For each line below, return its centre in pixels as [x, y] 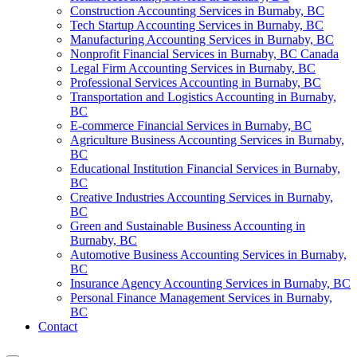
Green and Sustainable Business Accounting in [188, 226]
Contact [58, 326]
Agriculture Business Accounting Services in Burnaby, [207, 139]
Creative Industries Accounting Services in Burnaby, [202, 197]
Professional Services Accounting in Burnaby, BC [196, 82]
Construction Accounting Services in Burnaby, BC [197, 10]
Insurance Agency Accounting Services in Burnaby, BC [210, 283]
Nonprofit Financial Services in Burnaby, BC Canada [204, 53]
